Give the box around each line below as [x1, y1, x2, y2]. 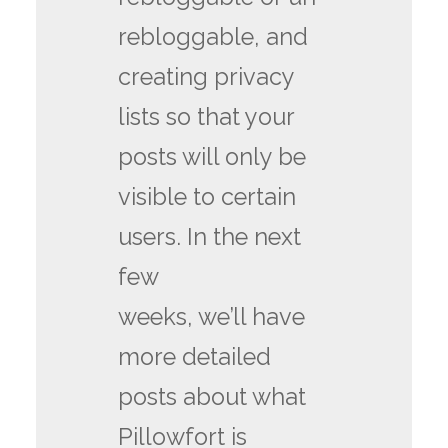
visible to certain [118, 182, 297, 211]
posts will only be [118, 142, 307, 171]
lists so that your [118, 102, 296, 131]
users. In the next [118, 222, 302, 251]
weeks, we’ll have [118, 302, 306, 331]
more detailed [118, 342, 272, 371]
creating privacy [118, 62, 295, 91]
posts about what [118, 382, 307, 411]
